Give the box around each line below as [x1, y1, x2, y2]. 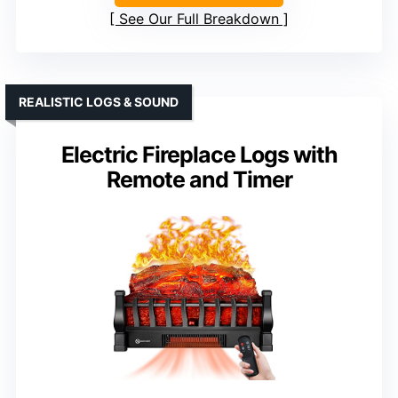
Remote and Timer [106, 165, 292, 193]
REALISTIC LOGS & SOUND [19, 93, 179, 109]
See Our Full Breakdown [119, 9, 279, 28]
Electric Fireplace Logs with [60, 140, 338, 168]
